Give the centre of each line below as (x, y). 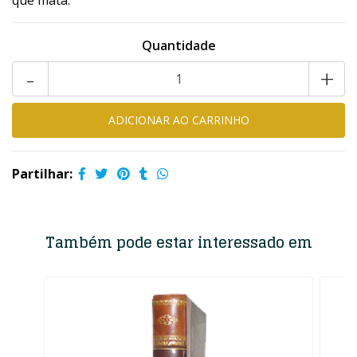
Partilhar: (42, 174)
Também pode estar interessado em (178, 242)
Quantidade (178, 45)
